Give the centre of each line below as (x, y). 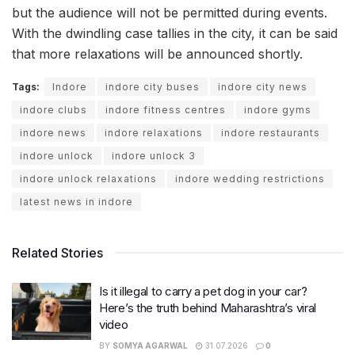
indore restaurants (271, 133)
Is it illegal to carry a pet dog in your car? (203, 292)
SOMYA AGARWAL (150, 346)
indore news (53, 133)
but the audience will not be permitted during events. (170, 13)
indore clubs (53, 110)
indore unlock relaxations (88, 179)
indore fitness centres (166, 110)
